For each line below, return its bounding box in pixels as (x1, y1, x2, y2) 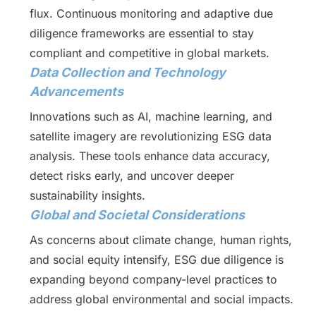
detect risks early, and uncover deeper (29, 169, 234, 183)
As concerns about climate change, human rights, (29, 233, 292, 247)
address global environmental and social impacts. (29, 292, 293, 306)
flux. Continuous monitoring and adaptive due (29, 6, 273, 20)
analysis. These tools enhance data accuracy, (29, 149, 270, 163)
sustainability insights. (29, 188, 145, 202)
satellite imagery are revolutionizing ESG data (29, 129, 272, 143)
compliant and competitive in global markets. (29, 46, 269, 60)
